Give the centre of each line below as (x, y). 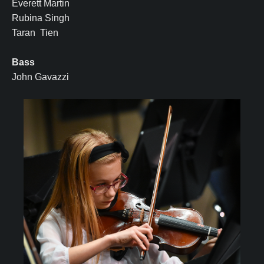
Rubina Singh (41, 18)
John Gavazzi (42, 77)
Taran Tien (35, 32)
